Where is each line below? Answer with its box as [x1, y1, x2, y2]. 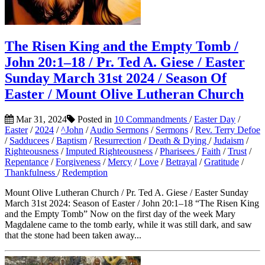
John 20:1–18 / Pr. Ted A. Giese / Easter [5, 54, 245, 70]
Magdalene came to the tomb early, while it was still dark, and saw [5, 219, 252, 230]
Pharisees [160, 146, 197, 157]
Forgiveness [56, 157, 101, 167]
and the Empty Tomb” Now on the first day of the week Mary [5, 209, 235, 219]
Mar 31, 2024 [14, 114, 67, 125]
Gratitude [204, 157, 239, 167]
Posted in [75, 114, 114, 125]
